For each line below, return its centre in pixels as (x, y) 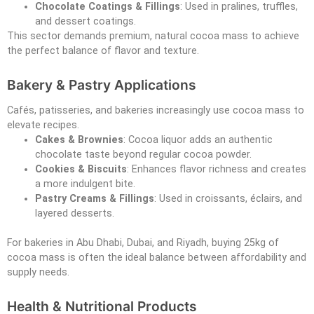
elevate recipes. (43, 125)
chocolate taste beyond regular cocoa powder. (143, 154)
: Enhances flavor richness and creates (217, 169)
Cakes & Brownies (79, 139)
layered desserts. (75, 213)
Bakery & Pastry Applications (102, 84)
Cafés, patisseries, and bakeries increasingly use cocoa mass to (156, 110)
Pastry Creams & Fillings (95, 198)
